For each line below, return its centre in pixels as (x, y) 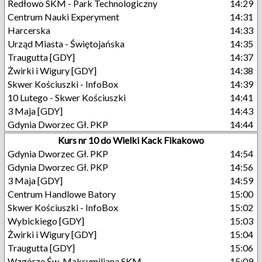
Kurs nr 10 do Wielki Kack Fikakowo (131, 140)
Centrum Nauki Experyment (63, 17)
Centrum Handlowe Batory (62, 194)
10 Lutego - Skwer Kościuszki (67, 97)
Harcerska (29, 30)
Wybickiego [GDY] (46, 221)
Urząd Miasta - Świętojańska (66, 44)
